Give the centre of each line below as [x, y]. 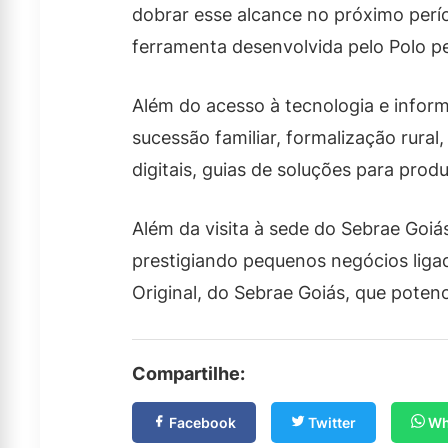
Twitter [330, 423]
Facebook [201, 423]
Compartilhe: [188, 374]
